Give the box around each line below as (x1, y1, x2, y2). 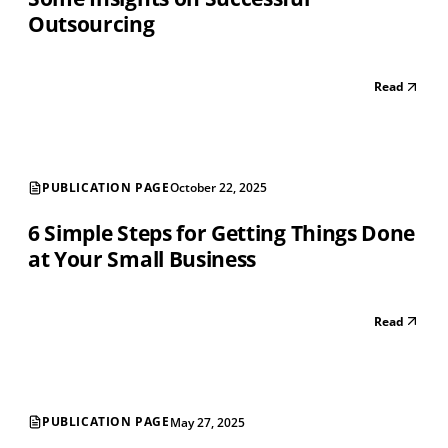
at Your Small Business (28, 245, 257, 274)
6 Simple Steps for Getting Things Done (28, 219, 416, 248)
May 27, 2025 (169, 413, 245, 431)
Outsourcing (28, 10, 155, 39)
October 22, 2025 (169, 179, 267, 197)
